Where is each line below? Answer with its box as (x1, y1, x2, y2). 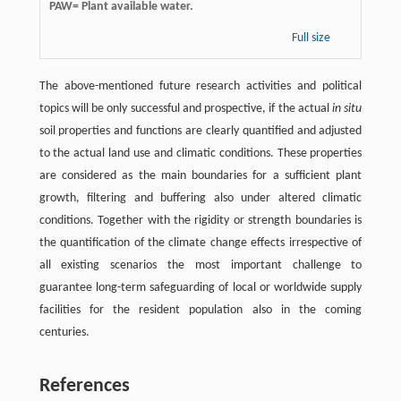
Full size (292, 31, 334, 46)
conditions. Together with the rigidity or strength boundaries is (38, 214, 363, 228)
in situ (332, 102, 363, 116)
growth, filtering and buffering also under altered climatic (38, 192, 363, 206)
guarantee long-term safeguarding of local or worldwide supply (38, 281, 363, 295)
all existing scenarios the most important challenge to (38, 259, 363, 273)
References (38, 376, 130, 397)
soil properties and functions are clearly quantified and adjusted (38, 124, 363, 139)
